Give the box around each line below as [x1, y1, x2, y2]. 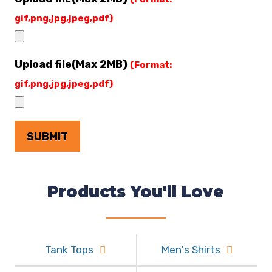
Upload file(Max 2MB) [14, 58, 130, 70]
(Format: [129, 59, 172, 70]
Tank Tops [44, 243, 93, 256]
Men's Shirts [161, 243, 220, 256]
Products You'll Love [47, 182, 225, 202]
